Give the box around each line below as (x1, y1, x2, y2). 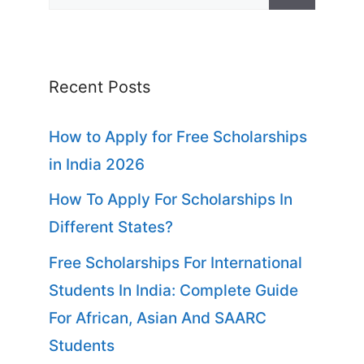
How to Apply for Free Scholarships (49, 127, 307, 146)
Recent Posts (49, 76, 150, 97)
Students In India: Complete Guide (49, 280, 298, 300)
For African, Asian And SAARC (49, 308, 266, 327)
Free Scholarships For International (49, 253, 302, 272)
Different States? (49, 218, 173, 236)
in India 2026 (49, 154, 145, 174)
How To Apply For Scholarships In (49, 190, 292, 209)
